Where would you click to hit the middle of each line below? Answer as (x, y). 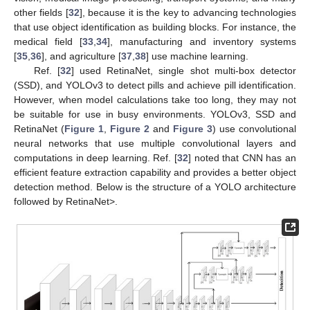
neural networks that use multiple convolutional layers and (155, 143)
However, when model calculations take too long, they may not (155, 99)
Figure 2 (130, 128)
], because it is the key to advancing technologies (188, 12)
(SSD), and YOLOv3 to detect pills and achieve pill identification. (155, 85)
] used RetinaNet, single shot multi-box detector (184, 70)
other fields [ (41, 12)
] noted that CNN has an (242, 157)
